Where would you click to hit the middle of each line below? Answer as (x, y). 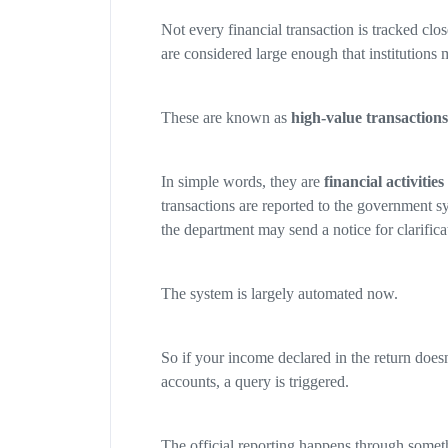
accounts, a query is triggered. (254, 382)
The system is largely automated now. (279, 294)
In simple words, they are (242, 182)
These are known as (225, 118)
